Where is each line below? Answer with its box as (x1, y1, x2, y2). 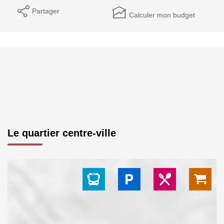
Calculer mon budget (129, 10, 195, 19)
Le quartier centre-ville (7, 127, 116, 138)
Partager (32, 6, 59, 15)
